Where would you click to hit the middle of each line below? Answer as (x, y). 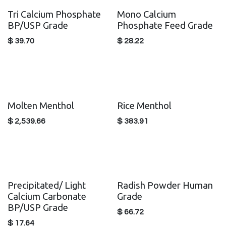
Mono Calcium (146, 15)
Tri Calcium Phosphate (54, 15)
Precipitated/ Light (47, 185)
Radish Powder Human (165, 185)
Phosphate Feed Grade (165, 26)
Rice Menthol (144, 105)
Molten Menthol (41, 105)
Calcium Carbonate (47, 196)
